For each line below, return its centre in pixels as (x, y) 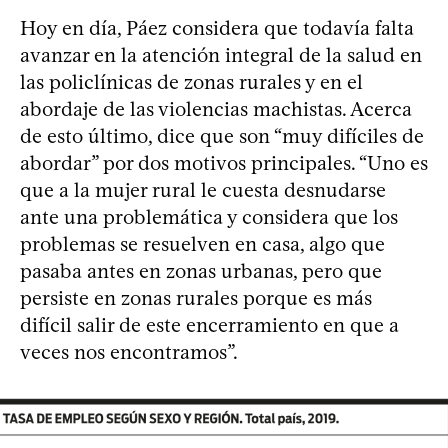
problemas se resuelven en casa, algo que (202, 243)
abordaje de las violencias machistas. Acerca (216, 108)
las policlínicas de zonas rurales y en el (191, 81)
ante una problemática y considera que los (209, 216)
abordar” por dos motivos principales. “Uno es (224, 162)
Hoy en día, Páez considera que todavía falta (217, 27)
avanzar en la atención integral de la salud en (221, 54)
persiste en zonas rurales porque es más (196, 297)
